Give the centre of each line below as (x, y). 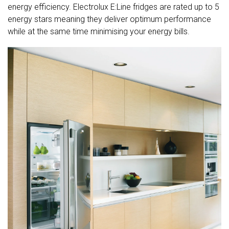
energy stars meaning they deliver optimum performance (109, 19)
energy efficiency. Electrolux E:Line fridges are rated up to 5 (113, 7)
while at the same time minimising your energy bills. (99, 32)
